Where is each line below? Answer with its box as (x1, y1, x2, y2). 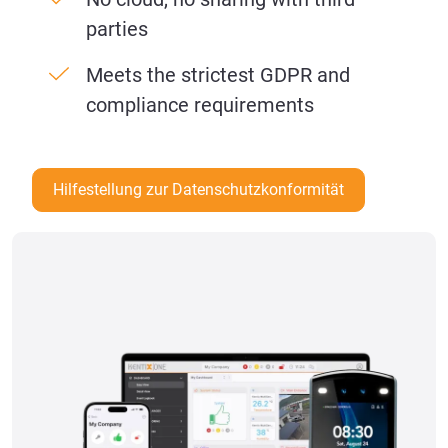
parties (86, 17, 148, 42)
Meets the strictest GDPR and (86, 63, 350, 88)
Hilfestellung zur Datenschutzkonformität (53, 180, 344, 200)
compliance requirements (86, 93, 314, 118)
